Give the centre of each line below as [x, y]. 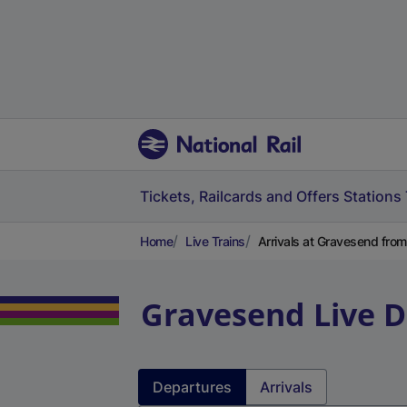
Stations [372, 196]
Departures [192, 387]
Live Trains [215, 241]
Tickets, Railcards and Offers [240, 196]
